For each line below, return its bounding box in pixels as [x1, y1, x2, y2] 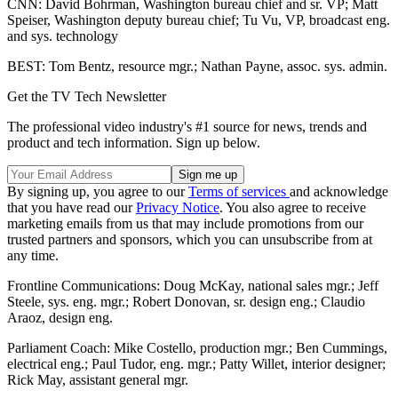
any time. [7, 247, 59, 263]
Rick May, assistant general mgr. [7, 371, 188, 387]
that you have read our [7, 199, 136, 215]
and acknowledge [290, 183, 388, 199]
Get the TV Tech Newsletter [7, 88, 166, 104]
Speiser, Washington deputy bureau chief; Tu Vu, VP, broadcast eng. [7, 12, 390, 28]
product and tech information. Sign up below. [7, 134, 260, 150]
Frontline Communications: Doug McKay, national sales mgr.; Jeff [7, 277, 378, 293]
